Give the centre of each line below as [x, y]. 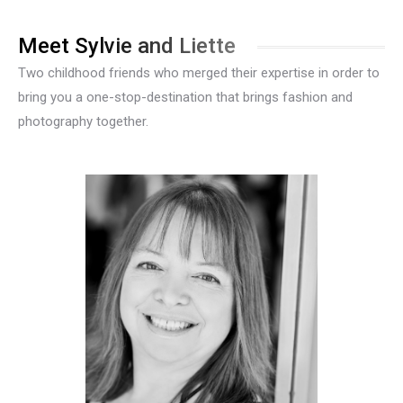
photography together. [83, 121]
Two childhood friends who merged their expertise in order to [199, 73]
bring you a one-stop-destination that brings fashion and [185, 97]
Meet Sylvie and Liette [127, 46]
